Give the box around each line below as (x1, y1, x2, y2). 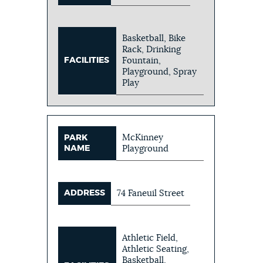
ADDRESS (64, 188, 106, 197)
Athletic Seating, (122, 244, 190, 254)
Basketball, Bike (122, 33, 186, 43)
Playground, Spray (122, 67, 197, 76)
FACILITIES (64, 56, 110, 65)
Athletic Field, (122, 233, 178, 242)
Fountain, (122, 56, 161, 65)
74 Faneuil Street (117, 188, 185, 198)
